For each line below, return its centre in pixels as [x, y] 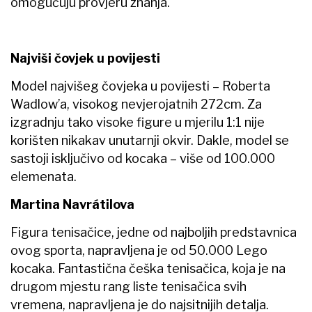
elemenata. [44, 177]
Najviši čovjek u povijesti [85, 58]
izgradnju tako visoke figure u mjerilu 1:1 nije [138, 123]
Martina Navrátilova [72, 205]
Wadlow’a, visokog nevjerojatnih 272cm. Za [136, 104]
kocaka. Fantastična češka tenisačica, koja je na [148, 269]
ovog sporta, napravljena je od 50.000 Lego [139, 251]
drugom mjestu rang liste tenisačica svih [128, 287]
